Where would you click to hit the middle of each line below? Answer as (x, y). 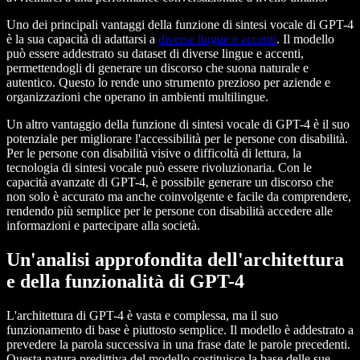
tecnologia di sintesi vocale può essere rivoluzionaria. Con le (159, 168)
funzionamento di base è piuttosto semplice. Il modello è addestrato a (180, 330)
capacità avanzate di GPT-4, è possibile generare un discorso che (170, 182)
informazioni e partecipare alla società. (103, 226)
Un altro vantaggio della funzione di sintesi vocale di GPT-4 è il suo (178, 125)
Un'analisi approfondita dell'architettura (175, 260)
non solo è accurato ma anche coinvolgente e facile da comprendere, (179, 197)
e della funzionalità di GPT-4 (125, 282)
